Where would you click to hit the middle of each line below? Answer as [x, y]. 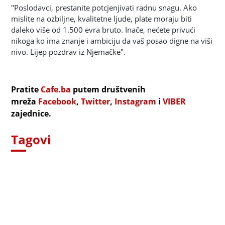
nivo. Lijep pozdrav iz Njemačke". [69, 52]
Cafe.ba [56, 89]
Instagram [136, 101]
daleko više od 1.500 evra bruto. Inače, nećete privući [103, 30]
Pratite [26, 89]
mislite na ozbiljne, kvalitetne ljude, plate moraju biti [102, 19]
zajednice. [31, 114]
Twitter [96, 101]
